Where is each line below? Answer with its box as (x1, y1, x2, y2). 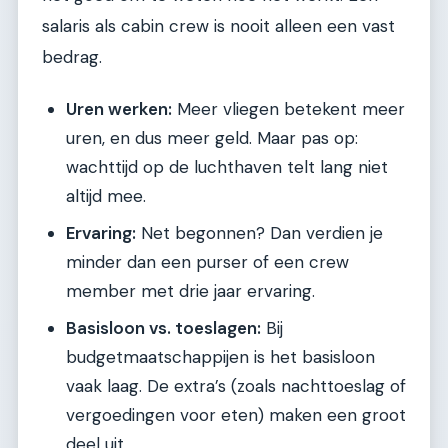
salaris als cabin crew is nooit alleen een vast (42, 14, 395, 37)
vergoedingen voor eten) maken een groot (66, 404, 406, 427)
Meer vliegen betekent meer (172, 98, 405, 121)
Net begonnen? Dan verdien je (136, 222, 383, 245)
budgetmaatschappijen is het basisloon (66, 346, 375, 369)
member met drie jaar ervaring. (66, 280, 315, 303)
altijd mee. (66, 185, 146, 208)
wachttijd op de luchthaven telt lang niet (66, 156, 388, 179)
